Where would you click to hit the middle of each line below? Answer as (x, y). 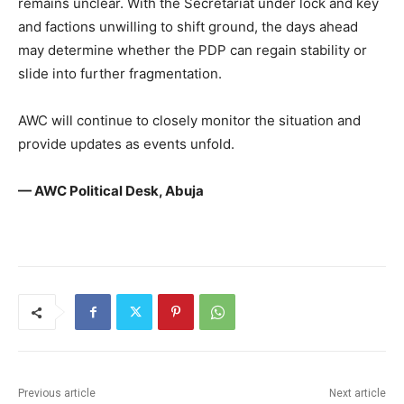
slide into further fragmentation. (120, 74)
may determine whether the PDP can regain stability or (193, 50)
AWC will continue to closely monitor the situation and (189, 121)
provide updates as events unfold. (126, 144)
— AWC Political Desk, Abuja (111, 191)
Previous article (57, 394)
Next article (357, 394)
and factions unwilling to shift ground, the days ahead (188, 27)
